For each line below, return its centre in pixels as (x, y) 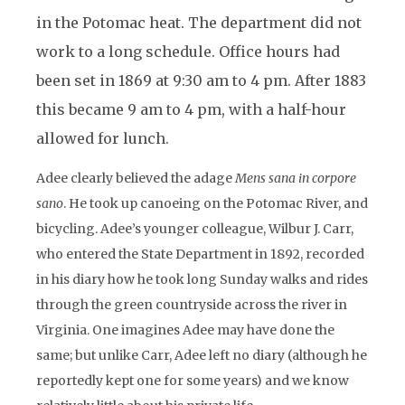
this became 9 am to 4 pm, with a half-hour (191, 109)
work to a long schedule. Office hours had (188, 52)
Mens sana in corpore (296, 178)
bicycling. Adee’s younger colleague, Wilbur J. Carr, (195, 229)
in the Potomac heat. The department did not (199, 23)
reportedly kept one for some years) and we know (193, 381)
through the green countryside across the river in (192, 305)
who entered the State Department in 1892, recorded (200, 254)
